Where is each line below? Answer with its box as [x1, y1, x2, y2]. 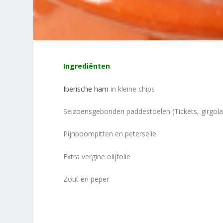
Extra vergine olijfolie [63, 151, 131, 161]
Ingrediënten [63, 61, 111, 71]
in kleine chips [109, 84, 155, 94]
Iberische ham [63, 84, 109, 94]
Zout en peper [63, 174, 110, 184]
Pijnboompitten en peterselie [63, 129, 157, 139]
